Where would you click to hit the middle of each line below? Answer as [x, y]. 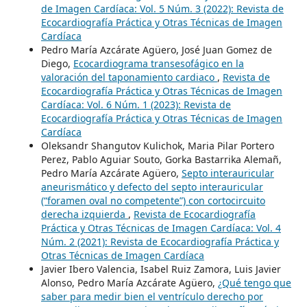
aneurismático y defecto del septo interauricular [152, 187]
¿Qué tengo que [254, 283]
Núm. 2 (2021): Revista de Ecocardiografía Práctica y [160, 242]
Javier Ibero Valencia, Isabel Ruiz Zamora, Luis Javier [161, 269]
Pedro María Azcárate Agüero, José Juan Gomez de [156, 50]
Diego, [57, 64]
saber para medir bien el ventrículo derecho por [152, 297]
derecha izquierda [84, 214]
